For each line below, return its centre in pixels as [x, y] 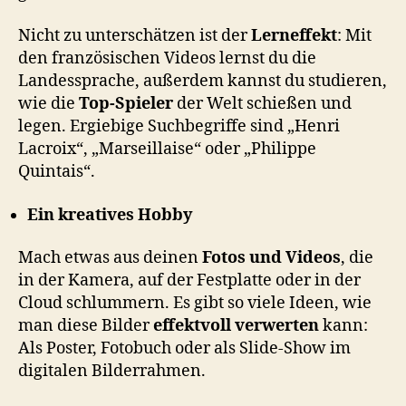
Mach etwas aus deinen [110, 258]
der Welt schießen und [262, 104]
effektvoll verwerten [236, 326]
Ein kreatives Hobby [110, 215]
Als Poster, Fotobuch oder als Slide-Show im [184, 349]
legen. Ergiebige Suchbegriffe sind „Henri [179, 127]
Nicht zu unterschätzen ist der [135, 36]
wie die [48, 104]
